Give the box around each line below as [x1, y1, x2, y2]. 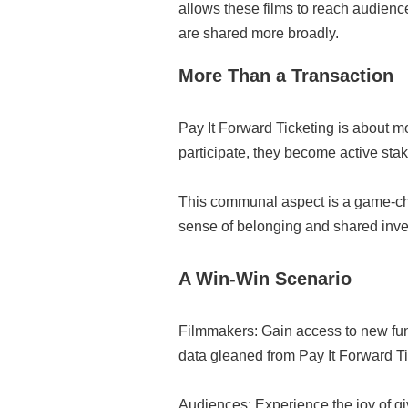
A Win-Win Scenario [178, 269, 352, 289]
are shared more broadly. [178, 25, 339, 41]
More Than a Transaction [178, 66, 393, 86]
